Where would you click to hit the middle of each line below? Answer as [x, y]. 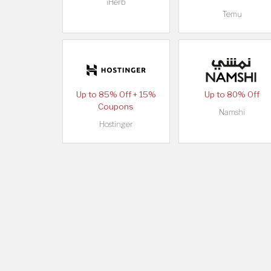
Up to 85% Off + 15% [116, 95]
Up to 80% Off [232, 95]
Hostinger [116, 125]
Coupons [116, 107]
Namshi [232, 113]
